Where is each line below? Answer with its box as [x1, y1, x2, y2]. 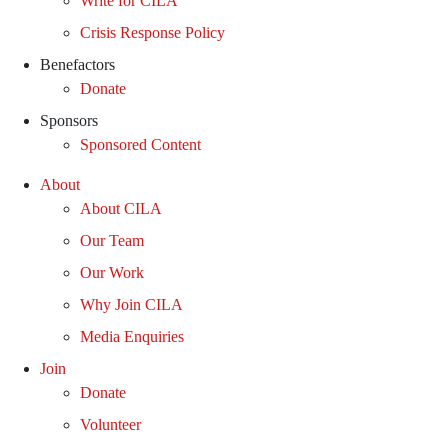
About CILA [80, 200, 162, 217]
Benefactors [40, 56, 115, 73]
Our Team [80, 232, 144, 249]
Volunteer [80, 416, 141, 433]
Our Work [80, 264, 144, 281]
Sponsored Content [80, 136, 201, 153]
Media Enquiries [80, 328, 184, 345]
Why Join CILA [80, 296, 183, 313]
